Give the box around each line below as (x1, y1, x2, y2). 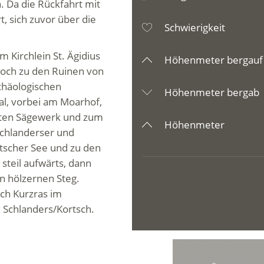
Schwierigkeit (162, 21, 225, 34)
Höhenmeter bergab (162, 85, 259, 99)
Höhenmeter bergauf (162, 53, 263, 67)
